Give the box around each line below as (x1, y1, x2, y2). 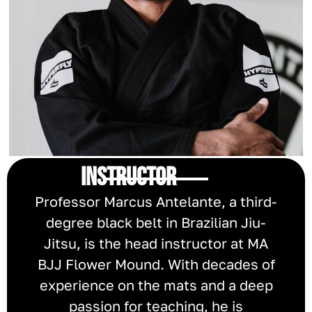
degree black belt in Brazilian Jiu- (46, 213, 266, 231)
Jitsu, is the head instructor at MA (44, 234, 268, 251)
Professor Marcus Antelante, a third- (35, 192, 277, 210)
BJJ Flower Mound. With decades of (37, 255, 275, 272)
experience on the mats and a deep (39, 276, 273, 293)
